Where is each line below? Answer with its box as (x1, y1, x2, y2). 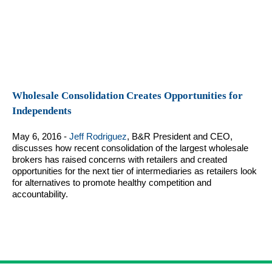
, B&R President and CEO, (127, 131, 233, 142)
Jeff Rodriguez (69, 131, 127, 142)
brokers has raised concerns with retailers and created (12, 154, 227, 165)
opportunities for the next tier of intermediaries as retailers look (12, 166, 257, 177)
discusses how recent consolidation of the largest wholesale (12, 143, 248, 154)
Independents (12, 105, 72, 117)
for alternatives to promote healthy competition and (12, 177, 211, 188)
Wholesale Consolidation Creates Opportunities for (12, 90, 243, 102)
